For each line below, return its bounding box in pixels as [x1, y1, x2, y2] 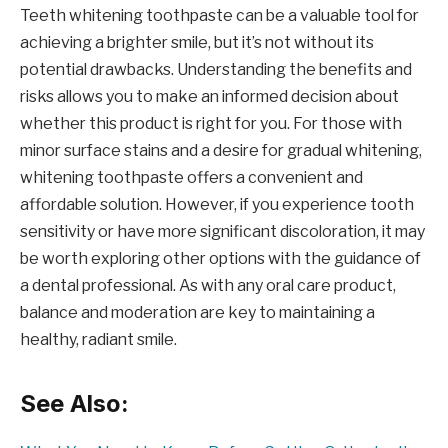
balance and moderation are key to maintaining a [20, 303, 375, 323]
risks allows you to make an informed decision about [20, 87, 399, 107]
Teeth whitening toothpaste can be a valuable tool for [20, 6, 419, 26]
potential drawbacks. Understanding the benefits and [20, 60, 412, 80]
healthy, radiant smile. [20, 330, 177, 350]
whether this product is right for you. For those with [20, 114, 402, 134]
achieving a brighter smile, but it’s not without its [20, 33, 374, 53]
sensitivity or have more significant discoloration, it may [20, 222, 425, 242]
